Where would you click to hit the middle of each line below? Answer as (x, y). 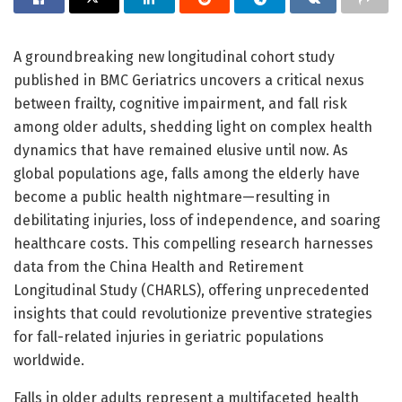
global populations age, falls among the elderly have (187, 173)
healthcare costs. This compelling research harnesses (193, 243)
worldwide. (49, 360)
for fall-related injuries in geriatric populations (169, 336)
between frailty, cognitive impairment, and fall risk (180, 103)
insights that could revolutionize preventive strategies (193, 313)
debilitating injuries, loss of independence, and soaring (197, 220)
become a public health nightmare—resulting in (172, 197)
